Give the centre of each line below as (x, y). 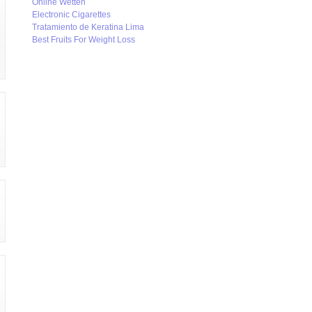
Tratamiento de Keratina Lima (88, 27)
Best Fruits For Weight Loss (84, 40)
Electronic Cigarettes (71, 15)
